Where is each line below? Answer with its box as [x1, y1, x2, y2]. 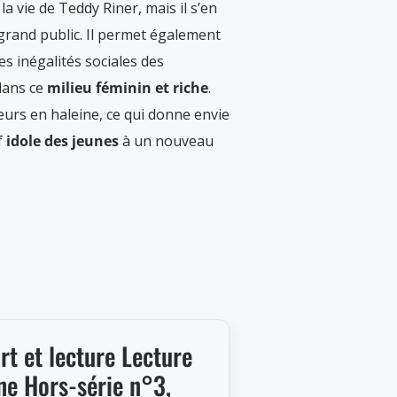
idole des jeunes [6, 131, 119, 151]
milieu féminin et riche [47, 78, 208, 97]
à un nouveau [119, 131, 214, 151]
